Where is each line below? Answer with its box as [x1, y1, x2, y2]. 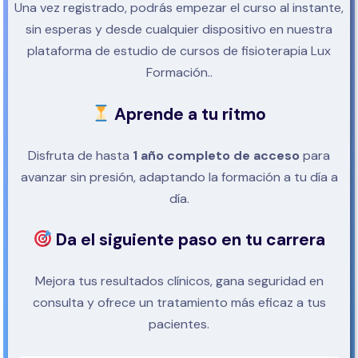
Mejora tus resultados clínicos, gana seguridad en [34, 272, 324, 290]
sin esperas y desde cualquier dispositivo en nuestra [26, 21, 332, 38]
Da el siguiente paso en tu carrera [51, 229, 325, 252]
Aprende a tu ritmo [110, 103, 267, 126]
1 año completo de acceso [133, 147, 300, 165]
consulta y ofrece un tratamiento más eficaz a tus [32, 294, 326, 312]
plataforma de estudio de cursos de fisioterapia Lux [27, 42, 331, 60]
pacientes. [149, 316, 209, 333]
